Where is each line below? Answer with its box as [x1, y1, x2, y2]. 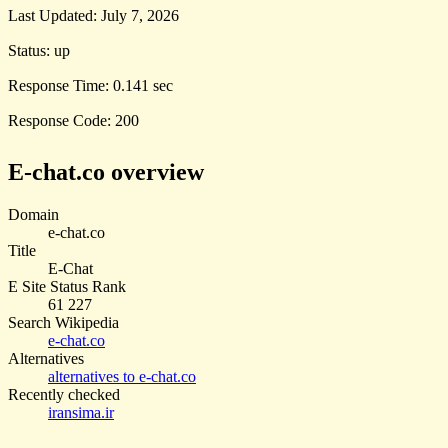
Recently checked [8, 386, 120, 403]
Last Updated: [8, 7, 101, 25]
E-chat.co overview [8, 159, 204, 186]
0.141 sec [113, 77, 173, 95]
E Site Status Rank [8, 278, 126, 295]
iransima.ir [48, 404, 114, 421]
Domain [8, 206, 59, 223]
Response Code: [8, 112, 115, 130]
